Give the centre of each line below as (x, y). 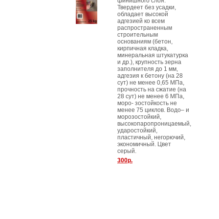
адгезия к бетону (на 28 (150, 76)
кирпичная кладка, (143, 48)
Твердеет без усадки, (147, 7)
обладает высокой (143, 14)
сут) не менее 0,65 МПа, (151, 83)
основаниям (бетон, (145, 42)
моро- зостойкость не (147, 103)
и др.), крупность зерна (149, 62)
